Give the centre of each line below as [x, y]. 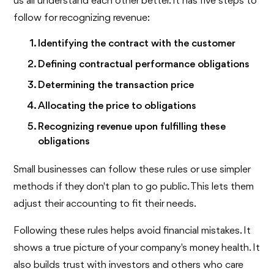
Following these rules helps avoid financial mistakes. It [132, 231]
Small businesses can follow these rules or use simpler [132, 169]
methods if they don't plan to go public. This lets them [134, 187]
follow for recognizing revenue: [82, 18]
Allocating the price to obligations [117, 106]
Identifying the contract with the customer [137, 43]
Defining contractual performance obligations [144, 64]
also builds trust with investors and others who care [129, 265]
